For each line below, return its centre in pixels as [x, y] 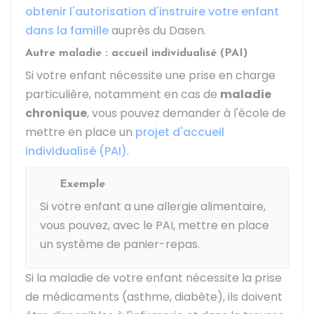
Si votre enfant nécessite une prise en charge [150, 75]
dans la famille [67, 30]
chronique [56, 113]
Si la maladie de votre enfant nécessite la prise [153, 278]
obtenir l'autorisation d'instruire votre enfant [152, 12]
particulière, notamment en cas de [123, 94]
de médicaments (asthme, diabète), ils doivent [154, 297]
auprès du [139, 30]
